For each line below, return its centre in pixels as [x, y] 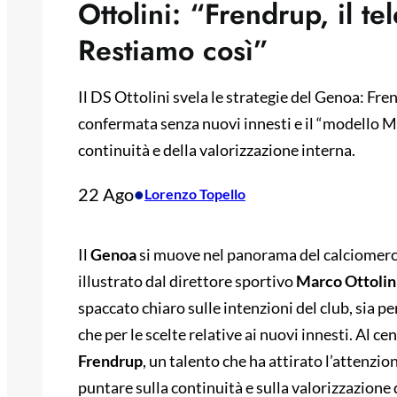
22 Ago [106, 195]
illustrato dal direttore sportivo [187, 281]
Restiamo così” [173, 51]
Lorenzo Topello [195, 194]
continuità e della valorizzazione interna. [217, 150]
